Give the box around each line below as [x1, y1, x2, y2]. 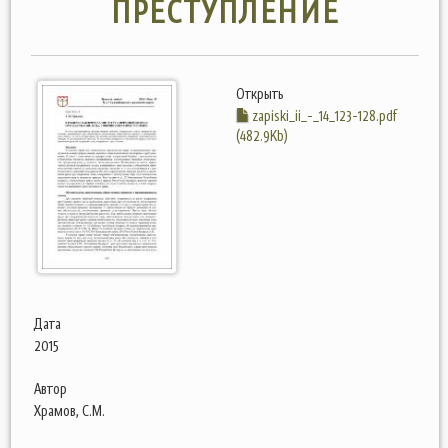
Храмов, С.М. [34, 401, 105, 420]
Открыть [236, 84, 284, 103]
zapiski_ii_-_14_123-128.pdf [250, 106, 397, 125]
